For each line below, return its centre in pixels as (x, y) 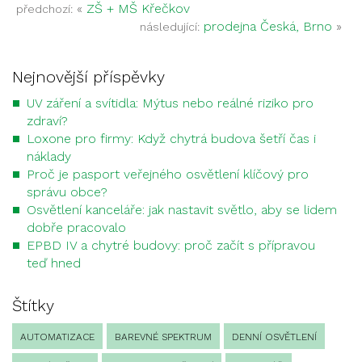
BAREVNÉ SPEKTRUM (163, 337)
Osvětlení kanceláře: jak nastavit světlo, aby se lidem (182, 210)
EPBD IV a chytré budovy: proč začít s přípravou (171, 245)
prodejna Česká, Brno (268, 26)
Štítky (33, 305)
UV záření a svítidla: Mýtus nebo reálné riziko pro (170, 103)
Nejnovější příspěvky (88, 77)
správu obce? (67, 192)
